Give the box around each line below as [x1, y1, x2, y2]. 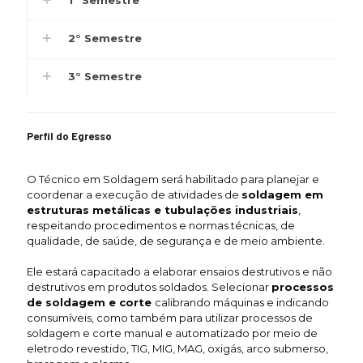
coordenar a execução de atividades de [27, 187, 241, 201]
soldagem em [241, 187, 323, 201]
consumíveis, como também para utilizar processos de [27, 310, 313, 324]
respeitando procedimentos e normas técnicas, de [27, 218, 295, 232]
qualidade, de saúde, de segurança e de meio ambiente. [27, 233, 325, 247]
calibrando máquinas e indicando [155, 295, 329, 309]
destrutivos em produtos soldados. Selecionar [27, 280, 271, 293]
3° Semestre [68, 69, 142, 83]
